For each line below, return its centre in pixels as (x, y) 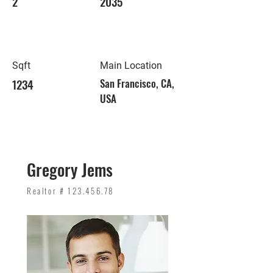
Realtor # (47, 191)
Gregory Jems (70, 169)
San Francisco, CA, (137, 83)
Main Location (131, 66)
